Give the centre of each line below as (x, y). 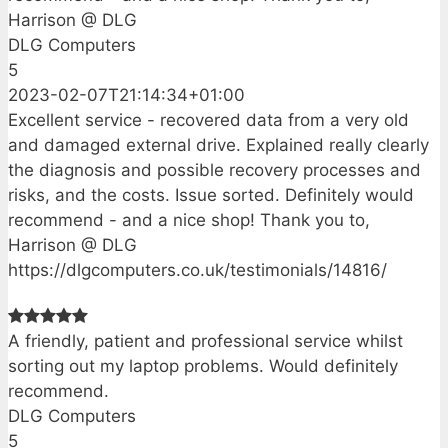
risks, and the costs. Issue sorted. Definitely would (211, 194)
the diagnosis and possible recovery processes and (214, 169)
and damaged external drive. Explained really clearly (218, 144)
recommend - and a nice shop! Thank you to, (189, 219)
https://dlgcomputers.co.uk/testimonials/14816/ (197, 269)
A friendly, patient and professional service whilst (205, 340)
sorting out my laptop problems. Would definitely (203, 365)
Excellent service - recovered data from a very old (208, 119)
